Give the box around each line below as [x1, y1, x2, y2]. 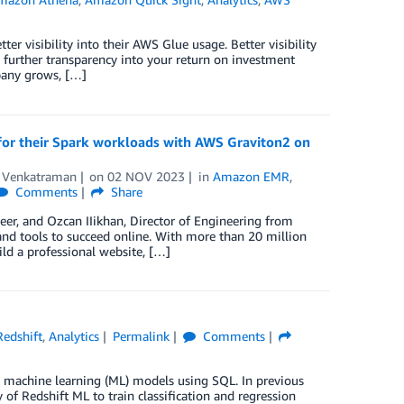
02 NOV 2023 [107, 169, 186, 184]
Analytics [49, 328, 100, 344]
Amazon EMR [213, 169, 290, 184]
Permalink [112, 328, 170, 344]
